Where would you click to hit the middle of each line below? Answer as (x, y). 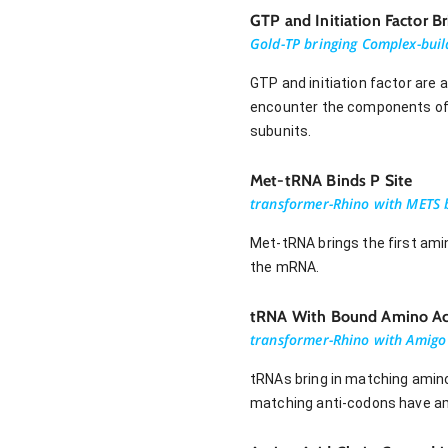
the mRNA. (285, 266)
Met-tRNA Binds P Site (331, 180)
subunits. (281, 130)
